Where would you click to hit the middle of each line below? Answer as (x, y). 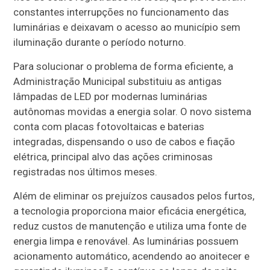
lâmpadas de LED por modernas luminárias (111, 97)
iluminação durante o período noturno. (100, 42)
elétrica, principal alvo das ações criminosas (113, 157)
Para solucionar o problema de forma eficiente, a (124, 67)
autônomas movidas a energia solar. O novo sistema (133, 112)
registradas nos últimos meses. (86, 172)
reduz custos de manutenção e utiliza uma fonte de (130, 226)
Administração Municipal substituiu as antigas (118, 82)
